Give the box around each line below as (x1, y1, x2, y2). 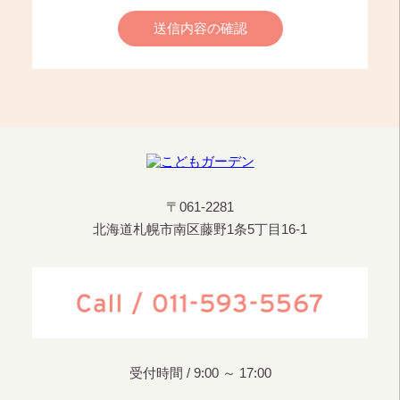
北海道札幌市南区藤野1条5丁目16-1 (93, 221, 307, 237)
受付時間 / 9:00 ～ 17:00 (129, 365, 271, 380)
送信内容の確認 (153, 21, 247, 36)
